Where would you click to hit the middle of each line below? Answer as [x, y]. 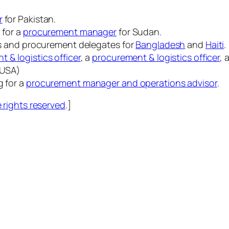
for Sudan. [139, 32]
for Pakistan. [29, 19]
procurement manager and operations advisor [121, 83]
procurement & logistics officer [156, 58]
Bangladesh [161, 45]
